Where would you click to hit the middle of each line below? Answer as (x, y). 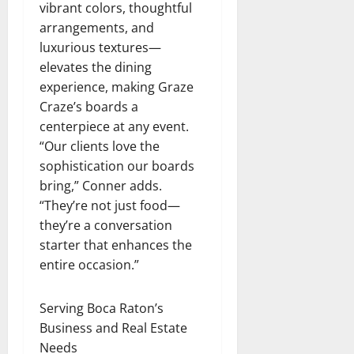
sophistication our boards (117, 166)
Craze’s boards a (89, 106)
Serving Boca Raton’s (102, 308)
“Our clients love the (100, 146)
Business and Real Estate (113, 328)
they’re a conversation (106, 225)
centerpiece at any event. (114, 126)
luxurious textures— (100, 47)
